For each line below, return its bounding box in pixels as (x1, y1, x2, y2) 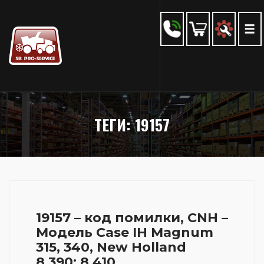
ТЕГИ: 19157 (94, 113, 170, 136)
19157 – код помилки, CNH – (36, 210, 228, 226)
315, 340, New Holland (36, 239, 186, 255)
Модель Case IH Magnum (36, 225, 213, 240)
